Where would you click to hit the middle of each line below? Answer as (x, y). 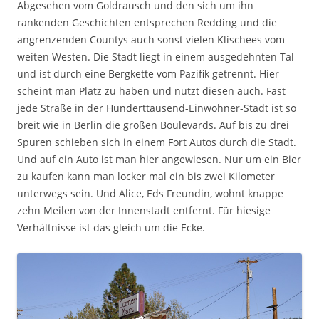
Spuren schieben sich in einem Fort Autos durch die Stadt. (157, 142)
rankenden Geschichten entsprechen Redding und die (147, 22)
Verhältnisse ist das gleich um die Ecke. (111, 228)
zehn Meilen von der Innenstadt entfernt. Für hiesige (144, 210)
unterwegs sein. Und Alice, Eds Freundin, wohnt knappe (150, 193)
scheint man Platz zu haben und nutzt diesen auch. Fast (151, 91)
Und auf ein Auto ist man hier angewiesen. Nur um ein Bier (159, 159)
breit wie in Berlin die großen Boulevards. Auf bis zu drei (153, 125)
